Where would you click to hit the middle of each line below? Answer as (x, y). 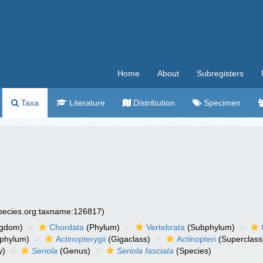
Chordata (67, 227)
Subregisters (220, 73)
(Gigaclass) (128, 239)
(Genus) (74, 251)
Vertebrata (166, 227)
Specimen (221, 103)
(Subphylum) (210, 227)
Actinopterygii (81, 239)
